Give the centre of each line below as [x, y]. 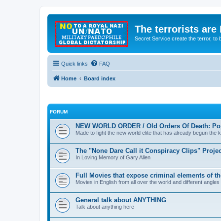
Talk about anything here [105, 207]
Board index [100, 78]
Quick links [74, 63]
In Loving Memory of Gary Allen [113, 157]
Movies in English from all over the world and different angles [147, 182]
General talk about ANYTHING [121, 200]
